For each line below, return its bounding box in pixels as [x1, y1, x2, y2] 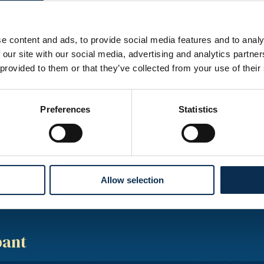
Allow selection [100, 175, 164, 186]
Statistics [179, 104, 217, 115]
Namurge [38, 171, 75, 183]
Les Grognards [38, 64, 98, 75]
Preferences [40, 104, 91, 115]
